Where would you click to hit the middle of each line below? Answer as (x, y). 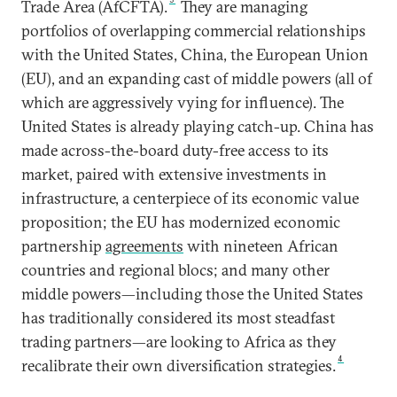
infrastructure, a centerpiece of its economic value (190, 198)
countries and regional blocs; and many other (175, 270)
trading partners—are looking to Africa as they (179, 342)
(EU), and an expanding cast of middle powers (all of (197, 78)
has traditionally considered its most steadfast (178, 318)
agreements (144, 246)
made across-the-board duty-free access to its (175, 150)
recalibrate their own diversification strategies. (179, 366)
